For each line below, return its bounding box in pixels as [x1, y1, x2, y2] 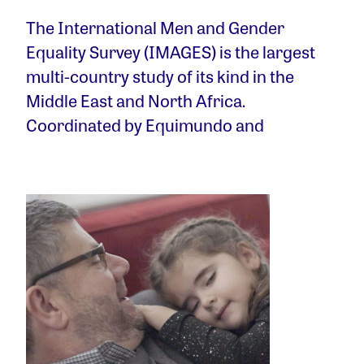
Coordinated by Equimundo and [26, 113, 264, 137]
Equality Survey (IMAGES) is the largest [26, 40, 315, 64]
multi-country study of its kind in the [26, 64, 294, 89]
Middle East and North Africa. [26, 89, 245, 113]
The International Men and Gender [26, 15, 284, 40]
